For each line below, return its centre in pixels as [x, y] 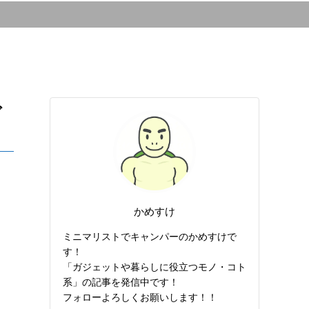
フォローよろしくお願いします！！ [140, 296]
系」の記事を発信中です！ [121, 281]
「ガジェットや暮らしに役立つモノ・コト [154, 266]
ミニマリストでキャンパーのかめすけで [150, 236]
